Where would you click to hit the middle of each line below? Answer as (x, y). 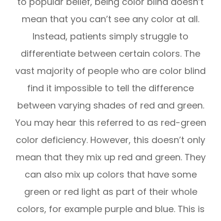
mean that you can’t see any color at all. (110, 19)
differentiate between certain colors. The (110, 54)
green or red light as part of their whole (110, 192)
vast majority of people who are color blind (110, 71)
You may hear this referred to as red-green (110, 123)
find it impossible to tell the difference (110, 88)
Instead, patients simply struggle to (110, 37)
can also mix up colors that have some (110, 175)
